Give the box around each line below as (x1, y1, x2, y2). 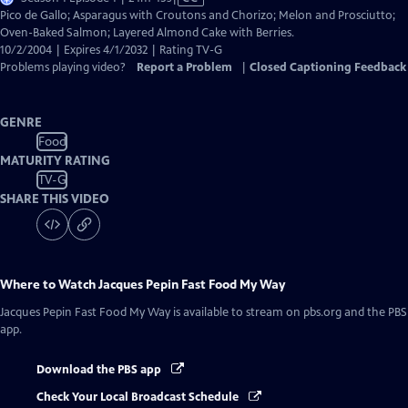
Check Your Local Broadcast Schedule (36, 390, 241, 405)
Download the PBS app (36, 362, 164, 377)
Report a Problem (137, 60, 232, 75)
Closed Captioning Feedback (250, 60, 406, 75)
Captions (170, 42, 217, 56)
